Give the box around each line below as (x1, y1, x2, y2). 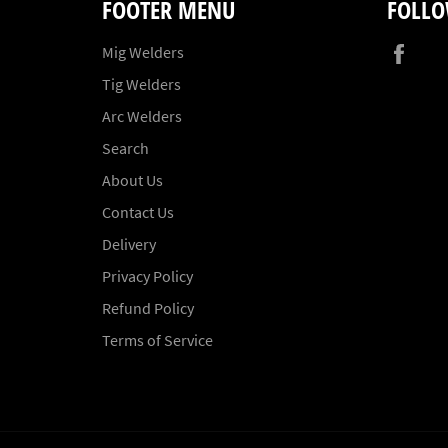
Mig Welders (102, 41, 184, 62)
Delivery (102, 233, 156, 254)
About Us (102, 169, 163, 190)
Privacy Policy (102, 265, 193, 286)
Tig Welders (102, 73, 181, 94)
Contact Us (102, 201, 174, 222)
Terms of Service (102, 329, 213, 350)
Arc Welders (102, 105, 182, 126)
